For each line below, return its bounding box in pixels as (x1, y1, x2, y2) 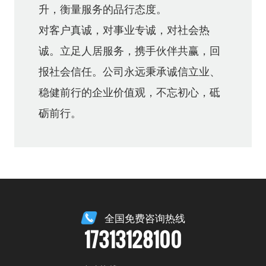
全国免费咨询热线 (104, 210, 186, 225)
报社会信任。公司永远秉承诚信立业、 (38, 63, 220, 79)
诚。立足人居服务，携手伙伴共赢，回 (38, 42, 220, 58)
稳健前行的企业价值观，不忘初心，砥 (38, 84, 220, 100)
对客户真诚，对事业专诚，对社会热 (38, 21, 210, 37)
